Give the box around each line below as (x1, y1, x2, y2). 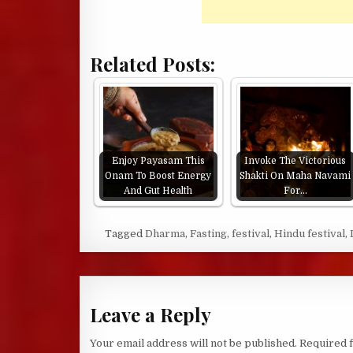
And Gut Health (124, 185, 193, 196)
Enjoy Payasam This (111, 155, 205, 166)
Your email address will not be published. (89, 336, 297, 349)
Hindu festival (274, 228, 346, 240)
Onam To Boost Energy (105, 170, 212, 181)
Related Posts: (89, 51, 215, 76)
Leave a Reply (89, 302, 211, 328)
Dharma (145, 228, 186, 240)
